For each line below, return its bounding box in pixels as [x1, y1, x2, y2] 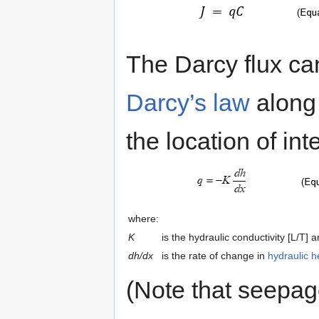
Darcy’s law [126, 88, 250, 116]
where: [128, 212, 159, 224]
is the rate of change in [162, 249, 268, 261]
